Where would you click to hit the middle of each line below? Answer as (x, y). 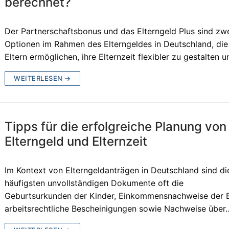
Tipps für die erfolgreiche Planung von (116, 126)
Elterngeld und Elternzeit (76, 141)
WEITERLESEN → (42, 78)
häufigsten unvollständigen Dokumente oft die (94, 183)
